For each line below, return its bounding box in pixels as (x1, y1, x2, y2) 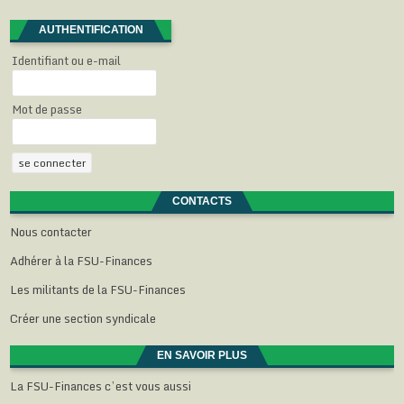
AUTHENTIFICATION (38, 23, 143, 36)
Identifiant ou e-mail (12, 50, 122, 70)
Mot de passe (12, 98, 83, 119)
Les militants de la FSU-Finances (10, 279, 187, 299)
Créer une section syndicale (10, 308, 157, 328)
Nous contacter (10, 221, 93, 242)
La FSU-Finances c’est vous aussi (10, 375, 192, 396)
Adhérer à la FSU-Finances (10, 250, 153, 271)
